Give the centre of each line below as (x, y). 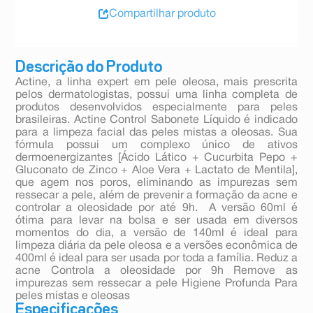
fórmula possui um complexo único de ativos (156, 146)
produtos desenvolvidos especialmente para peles (156, 108)
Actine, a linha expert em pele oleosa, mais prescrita (156, 83)
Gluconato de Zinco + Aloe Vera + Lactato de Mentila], (156, 171)
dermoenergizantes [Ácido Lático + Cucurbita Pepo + (156, 158)
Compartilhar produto (162, 14)
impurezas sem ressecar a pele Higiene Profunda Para (156, 284)
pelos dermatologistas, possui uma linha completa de (156, 95)
